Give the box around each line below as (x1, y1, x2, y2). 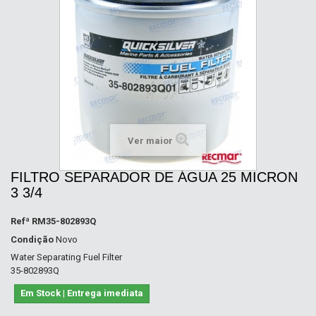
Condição (11, 234, 54, 245)
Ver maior (127, 135, 173, 146)
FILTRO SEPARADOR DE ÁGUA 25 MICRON (11, 169, 298, 185)
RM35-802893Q (32, 216, 96, 226)
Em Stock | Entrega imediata (20, 288, 143, 298)
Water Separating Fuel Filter (11, 252, 122, 262)
